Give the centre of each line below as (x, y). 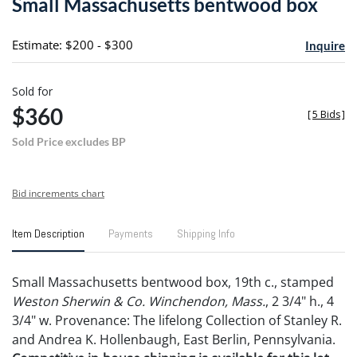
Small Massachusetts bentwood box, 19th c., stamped (173, 282)
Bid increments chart (58, 193)
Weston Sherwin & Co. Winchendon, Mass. (139, 301)
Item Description (48, 233)
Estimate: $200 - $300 (73, 44)
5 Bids (326, 114)
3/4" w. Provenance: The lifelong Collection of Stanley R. (177, 320)
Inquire (325, 45)
